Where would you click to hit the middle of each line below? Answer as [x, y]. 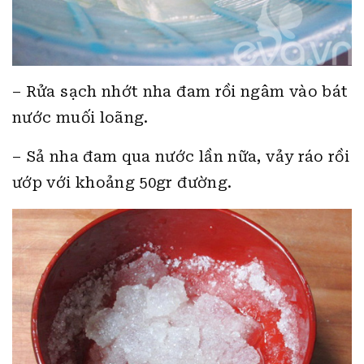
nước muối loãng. [80, 117]
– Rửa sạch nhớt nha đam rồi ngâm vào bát [180, 91]
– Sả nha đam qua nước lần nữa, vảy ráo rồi [181, 156]
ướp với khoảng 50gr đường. [122, 182]
